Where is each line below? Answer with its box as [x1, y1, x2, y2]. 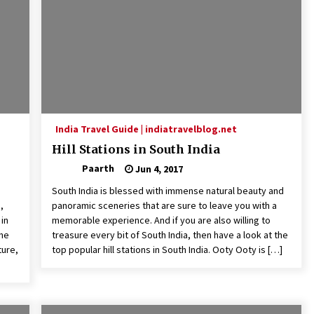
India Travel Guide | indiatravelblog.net [55, 123, 237, 136]
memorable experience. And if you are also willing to [51, 214, 271, 227]
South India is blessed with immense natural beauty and [51, 184, 284, 198]
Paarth [81, 162, 114, 175]
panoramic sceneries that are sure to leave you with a [51, 199, 277, 212]
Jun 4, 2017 [132, 162, 183, 175]
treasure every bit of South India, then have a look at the [51, 228, 288, 242]
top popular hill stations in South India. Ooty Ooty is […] [51, 243, 282, 257]
